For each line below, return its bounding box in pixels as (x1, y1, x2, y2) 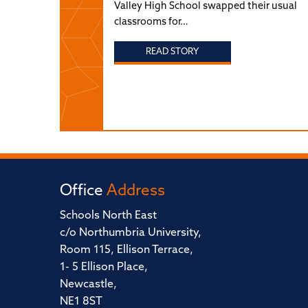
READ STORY (146, 47, 199, 57)
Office (60, 183, 107, 199)
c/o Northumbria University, (60, 227, 201, 239)
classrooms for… (113, 16, 188, 27)
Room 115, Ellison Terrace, (60, 244, 193, 256)
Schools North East (60, 210, 157, 221)
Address (107, 183, 165, 199)
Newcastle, (60, 278, 117, 290)
